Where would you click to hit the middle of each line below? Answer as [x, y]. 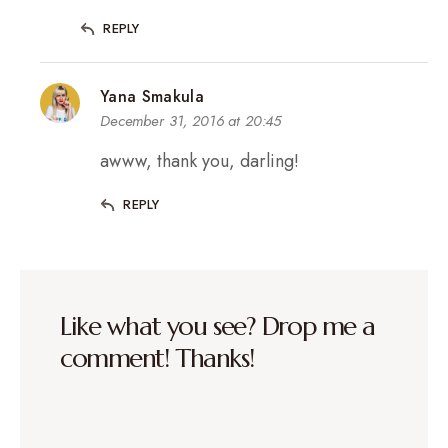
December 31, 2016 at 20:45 [191, 120]
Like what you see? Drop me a [217, 325]
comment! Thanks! [157, 357]
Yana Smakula [152, 96]
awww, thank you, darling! [199, 160]
